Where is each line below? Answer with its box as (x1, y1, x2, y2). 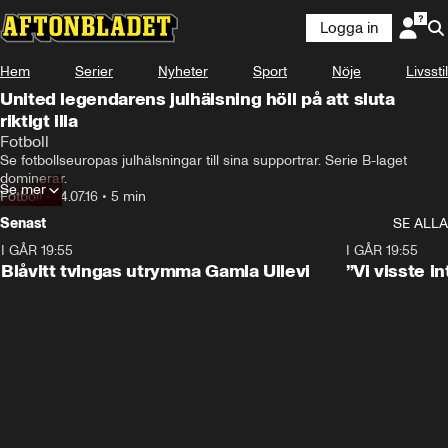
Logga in (320, 19, 378, 37)
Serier (75, 63, 113, 80)
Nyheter (158, 63, 208, 80)
